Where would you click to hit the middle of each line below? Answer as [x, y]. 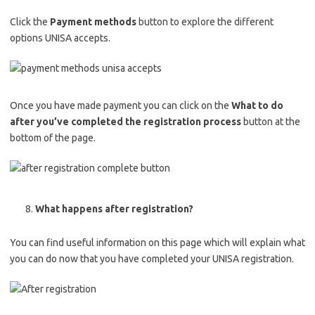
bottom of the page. [53, 138]
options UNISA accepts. [60, 38]
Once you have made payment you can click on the [121, 105]
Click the [30, 22]
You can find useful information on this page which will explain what [157, 243]
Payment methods [93, 22]
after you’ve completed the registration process [126, 122]
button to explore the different [205, 22]
